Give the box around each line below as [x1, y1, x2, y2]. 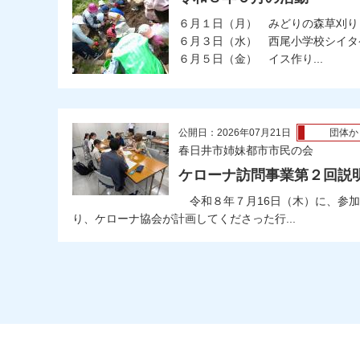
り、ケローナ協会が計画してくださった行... [72, 211, 296, 225]
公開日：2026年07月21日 [178, 126, 291, 138]
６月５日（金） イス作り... [178, 51, 323, 65]
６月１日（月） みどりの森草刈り [178, 16, 358, 30]
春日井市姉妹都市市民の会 [178, 143, 313, 157]
